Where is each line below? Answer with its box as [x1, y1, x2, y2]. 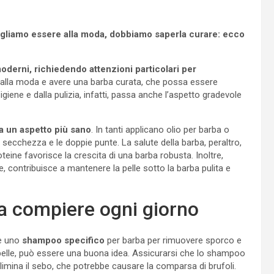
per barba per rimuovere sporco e [105, 234, 242, 246]
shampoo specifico [20, 234, 105, 246]
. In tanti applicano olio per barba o [91, 124, 229, 135]
